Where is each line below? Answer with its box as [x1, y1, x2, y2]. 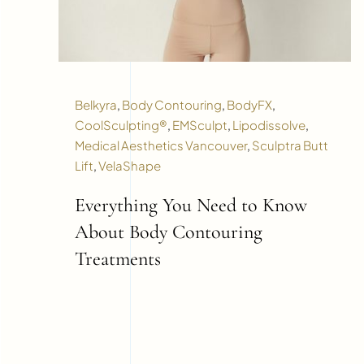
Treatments [74, 247, 161, 271]
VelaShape [97, 158, 161, 174]
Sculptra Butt [251, 137, 328, 154]
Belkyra [74, 97, 117, 113]
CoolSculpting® [74, 117, 167, 133]
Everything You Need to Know [74, 193, 307, 218]
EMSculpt [171, 117, 227, 133]
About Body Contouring [74, 220, 262, 245]
